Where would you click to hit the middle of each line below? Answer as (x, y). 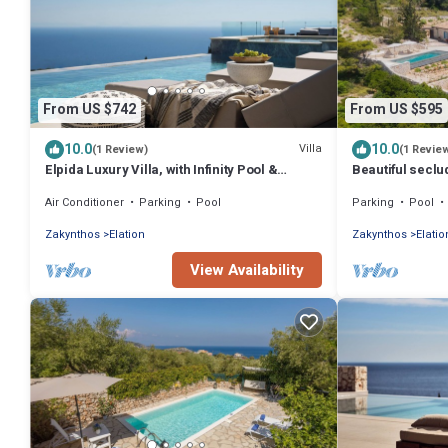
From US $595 (396, 110)
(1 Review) (120, 149)
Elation (127, 234)
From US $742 (89, 110)
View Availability (247, 269)
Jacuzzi (70, 187)
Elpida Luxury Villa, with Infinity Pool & (161, 169)
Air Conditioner (84, 202)
